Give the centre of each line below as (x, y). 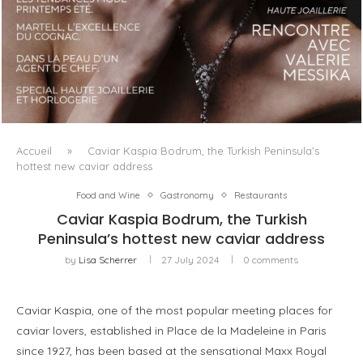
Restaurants (261, 195)
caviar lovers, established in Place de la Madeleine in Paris (171, 330)
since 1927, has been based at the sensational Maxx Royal (171, 350)
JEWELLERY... (181, 105)
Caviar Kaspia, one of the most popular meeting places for (174, 310)
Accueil (34, 150)
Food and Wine (108, 195)
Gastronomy (187, 195)
